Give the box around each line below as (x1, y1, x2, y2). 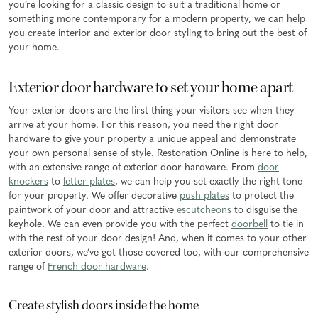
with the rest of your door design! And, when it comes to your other (9, 234, 307, 245)
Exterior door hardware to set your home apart (9, 77, 293, 98)
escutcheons (177, 205, 231, 216)
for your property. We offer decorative (9, 191, 180, 202)
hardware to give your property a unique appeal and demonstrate (9, 134, 296, 146)
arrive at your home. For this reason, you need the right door (9, 120, 278, 131)
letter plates (63, 177, 115, 188)
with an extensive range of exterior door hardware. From (9, 163, 258, 174)
